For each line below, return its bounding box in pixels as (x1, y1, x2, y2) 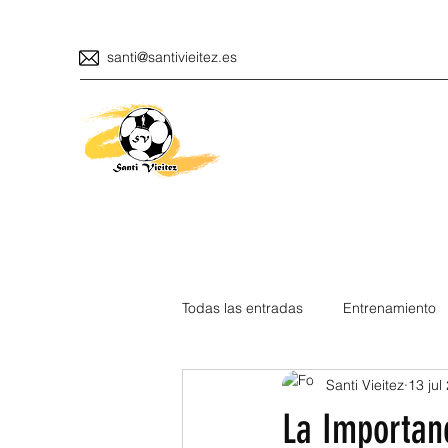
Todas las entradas (182, 299, 303, 318)
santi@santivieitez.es (107, 48, 237, 66)
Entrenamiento (343, 299, 436, 318)
